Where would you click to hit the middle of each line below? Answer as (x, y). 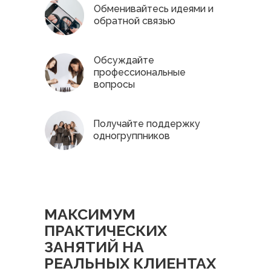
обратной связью (135, 21)
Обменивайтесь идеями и (154, 9)
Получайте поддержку (147, 124)
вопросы (114, 84)
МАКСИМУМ (90, 214)
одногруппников (132, 136)
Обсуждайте (124, 60)
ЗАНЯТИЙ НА (94, 247)
